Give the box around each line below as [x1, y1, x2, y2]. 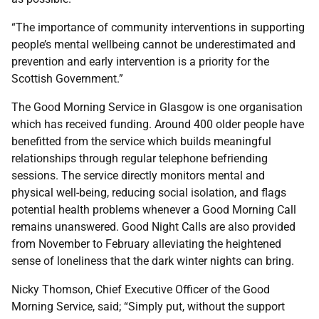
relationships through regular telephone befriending [11, 152, 268, 165]
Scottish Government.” [11, 72, 123, 85]
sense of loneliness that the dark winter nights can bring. [11, 254, 294, 268]
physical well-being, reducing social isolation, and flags [11, 186, 286, 199]
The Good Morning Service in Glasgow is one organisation [11, 100, 303, 114]
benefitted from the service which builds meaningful [11, 135, 271, 148]
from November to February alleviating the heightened [11, 237, 281, 251]
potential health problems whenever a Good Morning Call [11, 203, 296, 216]
